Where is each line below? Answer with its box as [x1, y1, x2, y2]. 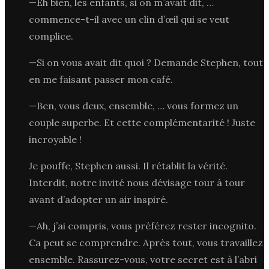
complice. [29, 29, 73, 42]
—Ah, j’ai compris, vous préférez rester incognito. [29, 219, 256, 232]
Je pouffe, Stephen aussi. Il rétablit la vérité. [29, 159, 228, 172]
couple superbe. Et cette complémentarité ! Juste [29, 116, 255, 128]
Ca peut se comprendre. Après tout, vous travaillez [29, 236, 263, 249]
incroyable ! [29, 133, 82, 145]
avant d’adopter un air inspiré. [29, 193, 168, 205]
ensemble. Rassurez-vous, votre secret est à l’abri [29, 253, 257, 265]
